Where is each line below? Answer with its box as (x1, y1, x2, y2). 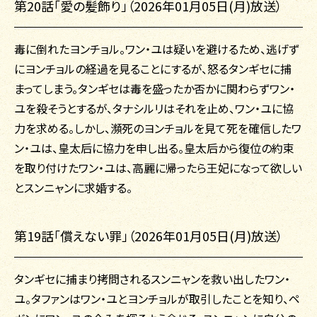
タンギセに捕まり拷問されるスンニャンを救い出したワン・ (14, 270, 290, 288)
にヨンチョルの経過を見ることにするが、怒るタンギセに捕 (14, 60, 292, 78)
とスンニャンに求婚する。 (14, 179, 132, 197)
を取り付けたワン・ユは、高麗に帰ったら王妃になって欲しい (14, 159, 302, 177)
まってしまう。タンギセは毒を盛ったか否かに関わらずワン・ (14, 80, 295, 98)
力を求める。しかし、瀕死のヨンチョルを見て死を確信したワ (14, 120, 301, 137)
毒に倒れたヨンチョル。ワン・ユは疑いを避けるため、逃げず (14, 40, 299, 58)
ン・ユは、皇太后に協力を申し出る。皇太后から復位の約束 (14, 139, 294, 157)
